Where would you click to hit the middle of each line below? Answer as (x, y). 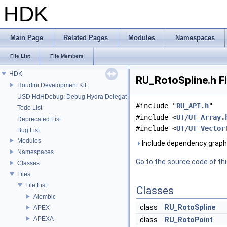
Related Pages (86, 38)
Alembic (45, 196)
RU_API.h (193, 106)
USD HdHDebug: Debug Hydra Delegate (74, 97)
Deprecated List (39, 119)
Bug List (28, 130)
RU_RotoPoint (189, 220)
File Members (67, 56)
